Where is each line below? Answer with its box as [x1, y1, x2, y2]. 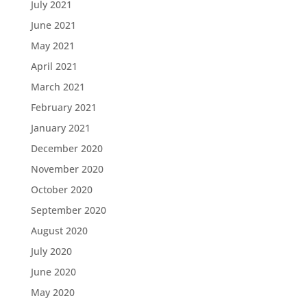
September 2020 [30, 204, 106, 217]
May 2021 [30, 39, 75, 52]
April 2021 [30, 60, 77, 73]
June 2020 [30, 265, 76, 278]
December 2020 [30, 142, 103, 155]
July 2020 [30, 245, 72, 258]
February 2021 [30, 101, 97, 114]
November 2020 [30, 162, 103, 175]
